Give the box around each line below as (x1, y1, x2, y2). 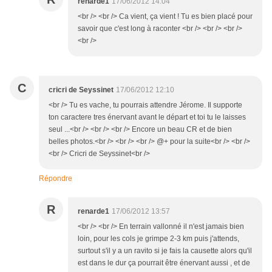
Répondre (39, 174, 72, 183)
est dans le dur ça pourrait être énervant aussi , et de (78, 259, 250, 268)
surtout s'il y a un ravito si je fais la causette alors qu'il (78, 246, 252, 256)
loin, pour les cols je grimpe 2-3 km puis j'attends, (78, 234, 239, 243)
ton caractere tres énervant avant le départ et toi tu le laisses (49, 113, 246, 122)
